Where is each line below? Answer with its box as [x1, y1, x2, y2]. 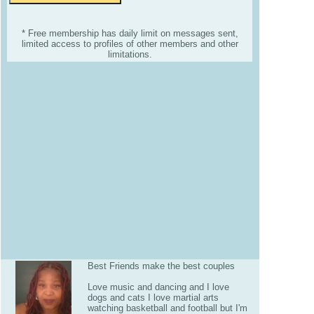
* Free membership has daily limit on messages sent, [21, 28, 238, 39]
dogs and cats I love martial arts [87, 292, 219, 303]
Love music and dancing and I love [87, 282, 229, 292]
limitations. [107, 49, 152, 60]
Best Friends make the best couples [87, 261, 235, 271]
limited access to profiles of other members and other [21, 39, 238, 50]
